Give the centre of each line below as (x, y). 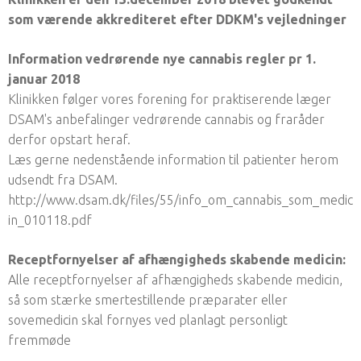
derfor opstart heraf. (69, 139)
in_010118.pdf (50, 220)
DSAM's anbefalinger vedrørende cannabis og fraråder (166, 119)
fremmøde (39, 340)
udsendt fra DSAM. (63, 179)
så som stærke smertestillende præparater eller (148, 299)
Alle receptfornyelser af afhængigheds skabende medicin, (175, 279)
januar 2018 (44, 79)
